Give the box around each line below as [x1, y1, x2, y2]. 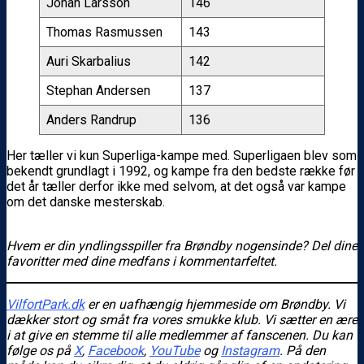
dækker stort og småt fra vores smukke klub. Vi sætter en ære [6, 311, 357, 327]
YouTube [149, 342, 200, 358]
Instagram [221, 342, 279, 358]
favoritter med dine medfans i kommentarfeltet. [6, 253, 277, 269]
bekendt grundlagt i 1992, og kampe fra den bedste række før [6, 162, 355, 179]
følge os [6, 342, 53, 358]
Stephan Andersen [46, 82, 150, 98]
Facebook [88, 342, 144, 358]
